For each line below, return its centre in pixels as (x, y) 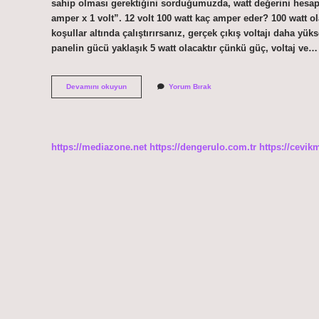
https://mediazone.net (99, 147)
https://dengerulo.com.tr (203, 147)
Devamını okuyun (96, 87)
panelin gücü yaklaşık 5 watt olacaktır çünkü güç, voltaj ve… (184, 48)
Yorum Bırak (190, 87)
